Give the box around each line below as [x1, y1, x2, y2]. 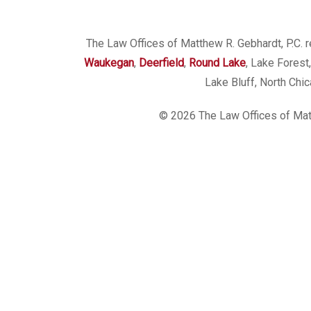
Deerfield [138, 56, 184, 69]
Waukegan [83, 56, 134, 69]
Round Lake [188, 56, 246, 69]
